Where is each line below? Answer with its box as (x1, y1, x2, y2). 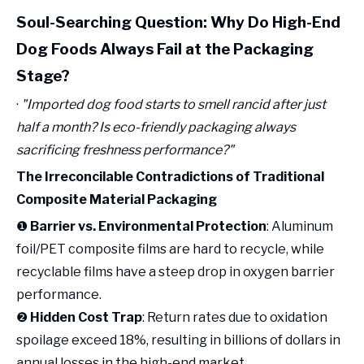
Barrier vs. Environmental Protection (30, 219, 266, 234)
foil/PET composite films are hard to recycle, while (16, 241, 324, 257)
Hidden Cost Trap (30, 310, 142, 325)
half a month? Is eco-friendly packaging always (16, 119, 296, 135)
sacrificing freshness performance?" (16, 142, 234, 158)
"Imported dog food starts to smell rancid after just (21, 97, 326, 112)
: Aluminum (266, 219, 333, 234)
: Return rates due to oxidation (142, 310, 327, 325)
